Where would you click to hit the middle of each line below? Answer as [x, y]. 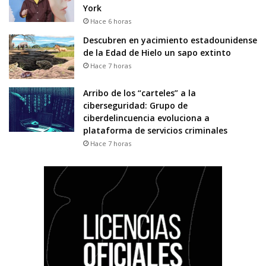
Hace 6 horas [111, 21]
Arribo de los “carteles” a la [140, 93]
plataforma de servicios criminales [155, 131]
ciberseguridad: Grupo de [135, 106]
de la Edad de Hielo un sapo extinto [157, 53]
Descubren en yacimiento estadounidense [170, 40]
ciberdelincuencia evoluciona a [146, 118]
